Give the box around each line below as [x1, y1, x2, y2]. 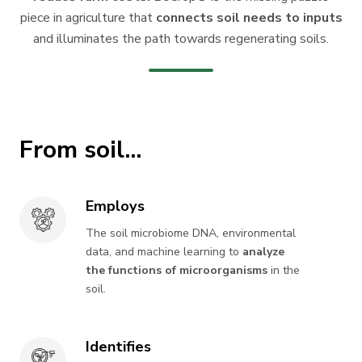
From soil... [19, 133, 141, 166]
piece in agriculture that [19, 8, 153, 27]
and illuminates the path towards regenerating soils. [33, 29, 329, 48]
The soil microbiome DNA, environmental [86, 225, 297, 241]
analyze [239, 243, 285, 259]
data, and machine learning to [86, 243, 240, 259]
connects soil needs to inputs [152, 8, 343, 27]
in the [267, 262, 301, 278]
